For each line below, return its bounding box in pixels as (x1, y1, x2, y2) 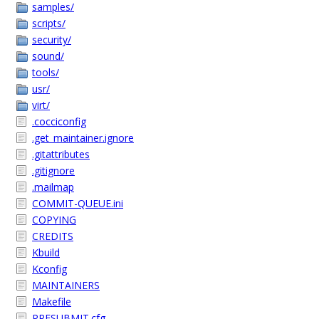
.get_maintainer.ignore (32, 131, 134, 145)
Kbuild (32, 246, 60, 259)
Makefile (32, 295, 71, 308)
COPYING (32, 213, 76, 226)
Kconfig (32, 262, 67, 276)
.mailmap (32, 180, 74, 194)
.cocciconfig (32, 115, 86, 128)
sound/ (32, 49, 64, 63)
